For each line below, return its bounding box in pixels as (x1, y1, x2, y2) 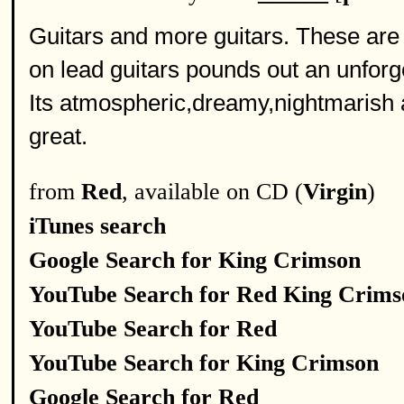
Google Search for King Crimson (29, 247, 361, 273)
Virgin (303, 179, 367, 205)
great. (29, 123, 87, 150)
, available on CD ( (122, 179, 303, 205)
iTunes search (29, 213, 166, 239)
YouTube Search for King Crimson (29, 350, 379, 376)
